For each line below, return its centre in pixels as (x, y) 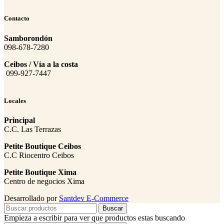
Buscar (113, 208)
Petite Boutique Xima (40, 172)
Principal (19, 120)
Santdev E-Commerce (94, 198)
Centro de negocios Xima (44, 181)
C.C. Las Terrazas (32, 129)
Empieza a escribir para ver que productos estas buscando (94, 217)
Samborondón (28, 38)
